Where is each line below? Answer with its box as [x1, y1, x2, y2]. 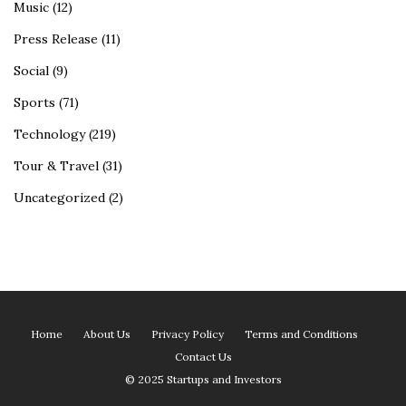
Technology [14, 126, 85, 143]
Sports [14, 94, 55, 111]
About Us [82, 327, 130, 342]
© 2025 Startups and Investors [124, 372, 282, 387]
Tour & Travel [14, 158, 99, 175]
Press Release [14, 31, 98, 48]
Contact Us [174, 350, 232, 364]
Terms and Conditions [244, 327, 358, 342]
